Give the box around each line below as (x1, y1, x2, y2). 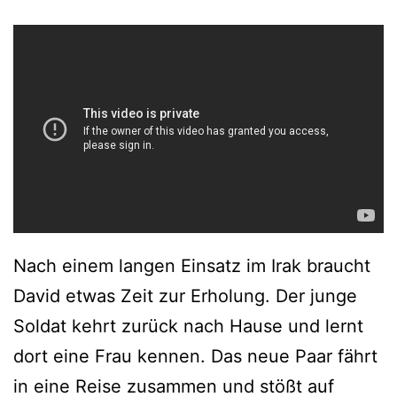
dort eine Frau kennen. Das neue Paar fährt (13, 346, 378, 368)
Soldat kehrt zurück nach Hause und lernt (13, 315, 363, 338)
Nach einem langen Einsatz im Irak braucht (13, 255, 370, 277)
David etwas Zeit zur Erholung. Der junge (13, 285, 357, 307)
